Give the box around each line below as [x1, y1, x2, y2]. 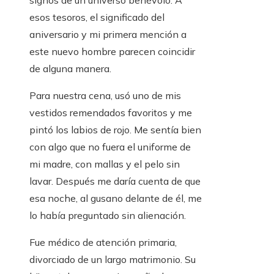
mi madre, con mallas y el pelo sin [29, 158, 180, 170]
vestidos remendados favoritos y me [29, 106, 192, 119]
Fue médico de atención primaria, [29, 236, 177, 248]
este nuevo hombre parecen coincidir [29, 45, 195, 57]
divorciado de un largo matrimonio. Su [29, 253, 196, 265]
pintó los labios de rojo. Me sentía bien [29, 124, 201, 136]
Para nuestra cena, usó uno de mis [29, 89, 181, 102]
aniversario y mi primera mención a [29, 28, 187, 40]
